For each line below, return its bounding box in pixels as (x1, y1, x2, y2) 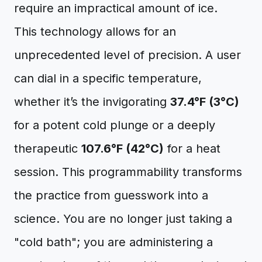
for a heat (164, 142, 220, 156)
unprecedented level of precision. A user (14, 48, 241, 62)
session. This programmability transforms (14, 165, 242, 179)
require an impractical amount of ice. (14, 1, 218, 15)
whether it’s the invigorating (14, 95, 170, 109)
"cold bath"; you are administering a (14, 235, 213, 249)
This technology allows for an (14, 25, 176, 39)
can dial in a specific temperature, (14, 71, 202, 85)
